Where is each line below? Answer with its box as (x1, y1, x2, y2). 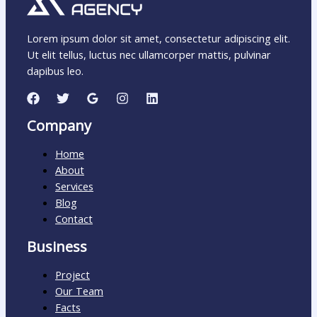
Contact (55, 211, 93, 226)
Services (55, 178, 93, 193)
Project (55, 267, 90, 282)
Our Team (55, 283, 103, 298)
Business (27, 237, 87, 257)
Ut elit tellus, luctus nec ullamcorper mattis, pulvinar (27, 47, 271, 62)
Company (27, 115, 91, 135)
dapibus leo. (27, 63, 83, 78)
